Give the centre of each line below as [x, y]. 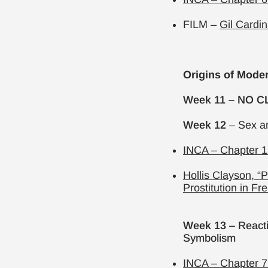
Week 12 [205, 125]
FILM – [201, 25]
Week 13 [205, 226]
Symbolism [209, 238]
